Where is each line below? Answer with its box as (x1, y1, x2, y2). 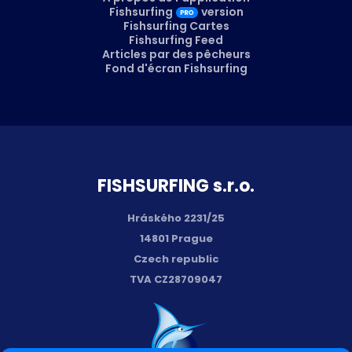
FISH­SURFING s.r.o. (97, 173, 255, 198)
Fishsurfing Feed (129, 31, 223, 48)
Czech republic (133, 251, 219, 267)
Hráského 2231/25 (127, 211, 225, 226)
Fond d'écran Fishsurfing (104, 60, 247, 76)
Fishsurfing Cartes (123, 17, 229, 34)
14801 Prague (139, 231, 213, 247)
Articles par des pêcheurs (101, 46, 251, 62)
